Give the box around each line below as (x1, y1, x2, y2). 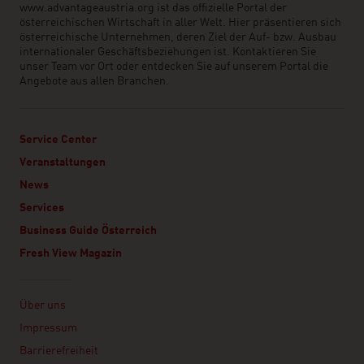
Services (19, 202, 64, 214)
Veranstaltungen (19, 157, 106, 168)
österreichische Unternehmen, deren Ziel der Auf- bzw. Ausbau (19, 32, 336, 43)
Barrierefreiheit (19, 345, 98, 357)
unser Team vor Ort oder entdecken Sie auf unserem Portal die (19, 61, 328, 72)
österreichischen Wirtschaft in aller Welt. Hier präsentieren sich (19, 17, 341, 28)
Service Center (19, 134, 97, 145)
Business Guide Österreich (19, 225, 157, 236)
